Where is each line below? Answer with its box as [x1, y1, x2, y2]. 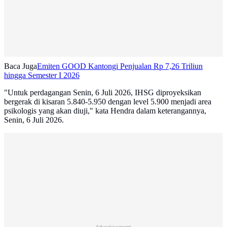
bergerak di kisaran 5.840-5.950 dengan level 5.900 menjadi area [4, 97, 211, 106]
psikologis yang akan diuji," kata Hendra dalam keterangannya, [4, 106, 206, 116]
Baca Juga [4, 62, 37, 71]
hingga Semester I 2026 [4, 71, 80, 80]
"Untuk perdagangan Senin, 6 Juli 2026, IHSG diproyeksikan [4, 88, 201, 97]
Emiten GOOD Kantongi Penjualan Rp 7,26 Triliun [37, 62, 203, 71]
